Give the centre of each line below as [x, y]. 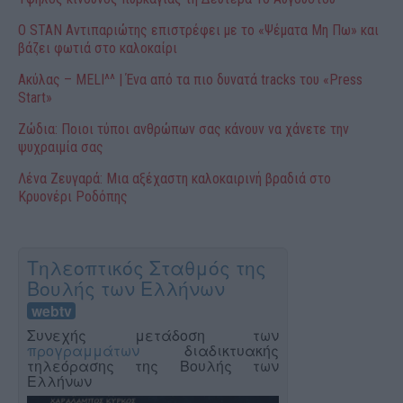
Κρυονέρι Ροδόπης [73, 196]
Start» [35, 97]
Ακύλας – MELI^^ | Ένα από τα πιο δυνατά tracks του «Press [190, 79]
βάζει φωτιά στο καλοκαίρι [98, 48]
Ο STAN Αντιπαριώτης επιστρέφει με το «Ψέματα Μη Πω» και [198, 30]
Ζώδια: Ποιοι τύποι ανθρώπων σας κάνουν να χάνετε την [184, 129]
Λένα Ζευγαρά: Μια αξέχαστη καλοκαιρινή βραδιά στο [175, 178]
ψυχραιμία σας [61, 147]
